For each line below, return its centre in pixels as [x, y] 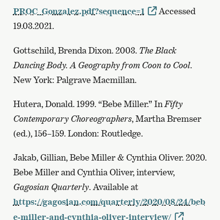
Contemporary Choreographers [72, 118]
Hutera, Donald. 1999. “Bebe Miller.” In [89, 104]
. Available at [113, 187]
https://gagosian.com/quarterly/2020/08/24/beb [109, 201]
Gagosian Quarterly [51, 187]
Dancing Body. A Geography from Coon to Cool [101, 65]
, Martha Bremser [166, 118]
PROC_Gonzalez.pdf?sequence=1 [79, 11]
